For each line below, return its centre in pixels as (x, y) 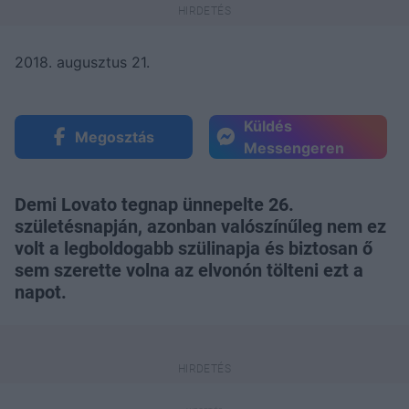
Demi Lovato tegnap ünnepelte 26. (154, 204)
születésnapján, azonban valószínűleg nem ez (200, 226)
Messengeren (294, 147)
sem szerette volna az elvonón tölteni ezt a (189, 270)
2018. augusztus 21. (82, 62)
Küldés (268, 126)
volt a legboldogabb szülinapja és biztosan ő (194, 248)
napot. (41, 292)
